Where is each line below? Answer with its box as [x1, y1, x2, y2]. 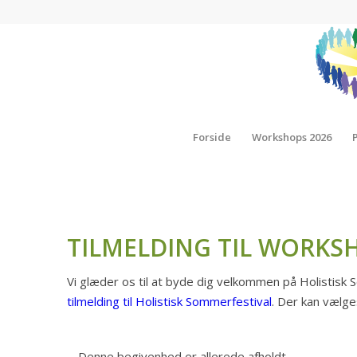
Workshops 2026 [251, 130, 331, 144]
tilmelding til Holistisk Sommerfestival [67, 293, 272, 309]
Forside [192, 130, 231, 144]
